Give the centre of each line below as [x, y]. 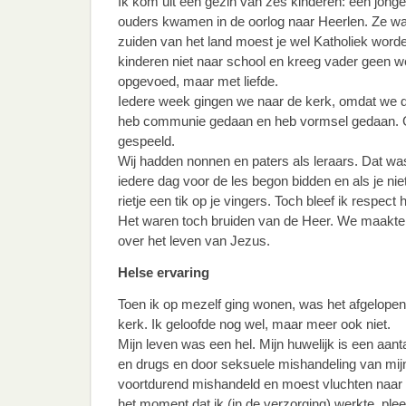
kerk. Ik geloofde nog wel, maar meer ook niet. [254, 324]
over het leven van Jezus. [194, 241]
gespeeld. [146, 141]
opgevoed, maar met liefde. [198, 81]
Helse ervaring [164, 272]
